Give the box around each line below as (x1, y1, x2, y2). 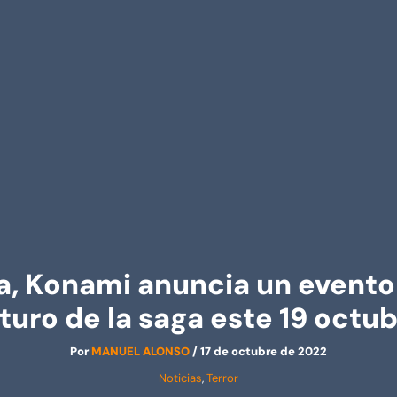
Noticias (159, 370, 202, 385)
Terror (206, 370, 238, 385)
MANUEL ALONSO (91, 344, 192, 359)
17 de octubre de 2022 (200, 344, 327, 359)
